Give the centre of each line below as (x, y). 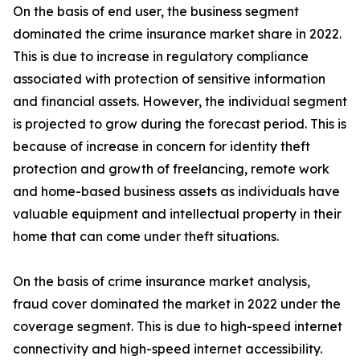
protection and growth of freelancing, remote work (171, 169)
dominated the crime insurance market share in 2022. (177, 34)
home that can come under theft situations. (146, 237)
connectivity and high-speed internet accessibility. (168, 349)
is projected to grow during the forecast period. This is (180, 124)
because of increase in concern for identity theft (162, 147)
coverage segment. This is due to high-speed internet (178, 327)
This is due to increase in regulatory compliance (161, 57)
